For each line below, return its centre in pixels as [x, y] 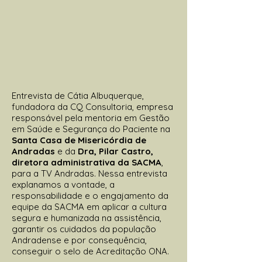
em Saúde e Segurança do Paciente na [91, 129]
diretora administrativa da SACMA [87, 162]
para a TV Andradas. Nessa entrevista [89, 173]
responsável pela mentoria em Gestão [91, 118]
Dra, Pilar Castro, [116, 151]
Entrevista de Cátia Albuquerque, [78, 95]
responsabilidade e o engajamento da [90, 195]
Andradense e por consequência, [79, 240]
